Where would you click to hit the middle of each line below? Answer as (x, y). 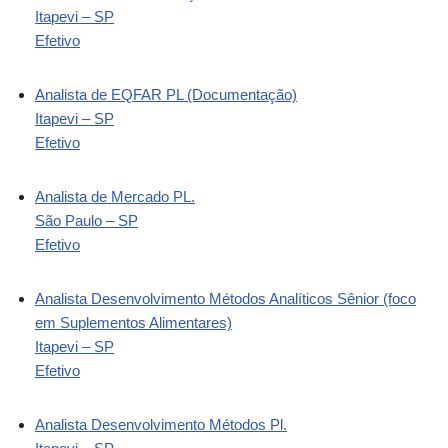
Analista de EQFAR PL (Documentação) (166, 94)
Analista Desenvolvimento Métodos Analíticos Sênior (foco (225, 298)
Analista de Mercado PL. (115, 196)
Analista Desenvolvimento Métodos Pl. (161, 424)
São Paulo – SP (86, 220)
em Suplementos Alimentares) (133, 322)
